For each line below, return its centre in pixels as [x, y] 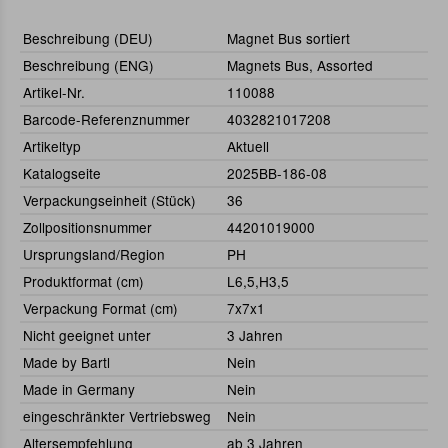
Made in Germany [79, 389]
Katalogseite [62, 173]
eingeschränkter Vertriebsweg [117, 416]
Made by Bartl [66, 362]
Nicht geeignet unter [87, 335]
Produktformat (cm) [83, 281]
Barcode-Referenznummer [106, 119]
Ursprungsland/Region [94, 254]
